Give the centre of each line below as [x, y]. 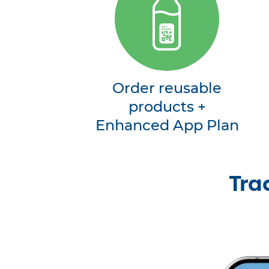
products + [167, 107]
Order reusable [167, 89]
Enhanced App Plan [167, 126]
